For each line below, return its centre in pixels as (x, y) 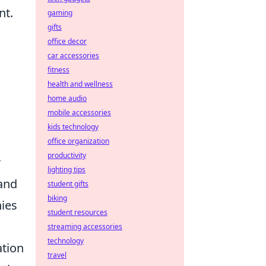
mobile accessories (79, 113)
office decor (67, 41)
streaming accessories (85, 227)
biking (57, 198)
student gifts (68, 184)
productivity (67, 155)
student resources (77, 212)
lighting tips (66, 170)
